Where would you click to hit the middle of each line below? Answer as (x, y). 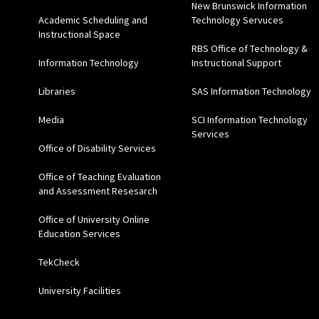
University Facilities (79, 290)
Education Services (79, 233)
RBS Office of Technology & (249, 48)
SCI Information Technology (249, 119)
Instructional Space (79, 34)
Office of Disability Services (97, 148)
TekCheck (59, 262)
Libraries (57, 91)
